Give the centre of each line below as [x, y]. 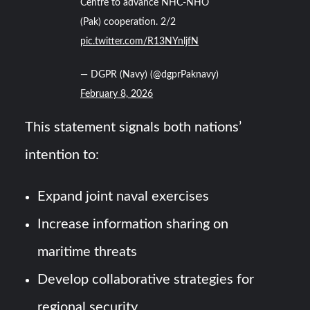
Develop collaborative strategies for [146, 279]
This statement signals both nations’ [134, 127]
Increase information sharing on [133, 224]
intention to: [62, 155]
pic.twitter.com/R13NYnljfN [140, 41]
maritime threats [88, 252]
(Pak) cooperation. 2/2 [128, 22]
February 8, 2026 [117, 94]
